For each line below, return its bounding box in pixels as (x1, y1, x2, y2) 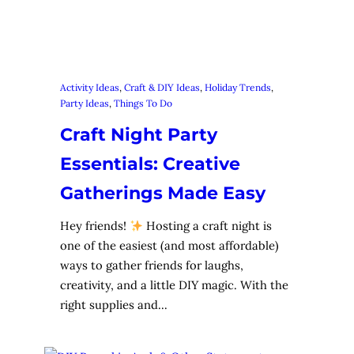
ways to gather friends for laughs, (60, 258, 243, 273)
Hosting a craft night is (142, 218, 272, 234)
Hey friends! (60, 218, 130, 234)
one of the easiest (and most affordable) (60, 238, 279, 254)
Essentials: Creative (60, 153, 240, 175)
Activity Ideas (60, 81, 119, 93)
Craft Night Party (60, 123, 217, 145)
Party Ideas (60, 96, 109, 109)
